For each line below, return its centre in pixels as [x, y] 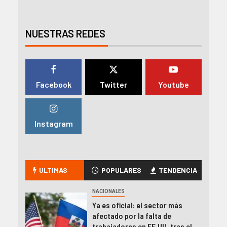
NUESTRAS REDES [65, 33]
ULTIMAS [53, 170]
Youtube [173, 84]
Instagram [53, 123]
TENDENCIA [178, 170]
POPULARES [121, 170]
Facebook [53, 84]
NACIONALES [108, 191]
